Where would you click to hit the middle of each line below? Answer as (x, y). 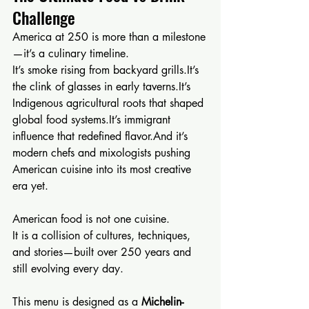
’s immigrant (144, 120)
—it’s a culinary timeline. (71, 53)
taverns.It (163, 87)
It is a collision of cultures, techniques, (103, 236)
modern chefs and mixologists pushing (103, 153)
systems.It (93, 120)
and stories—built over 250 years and (103, 252)
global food (42, 120)
